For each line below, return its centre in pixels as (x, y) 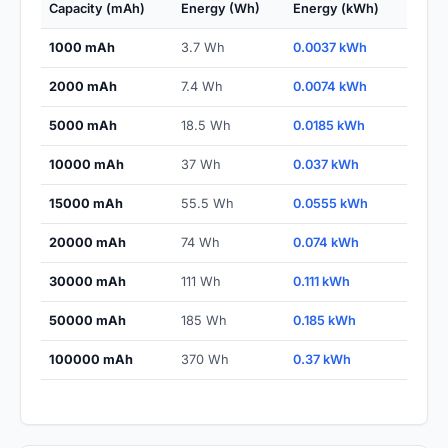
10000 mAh (86, 165)
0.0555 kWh (330, 204)
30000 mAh (87, 282)
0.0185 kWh (329, 126)
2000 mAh (83, 87)
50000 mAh (87, 321)
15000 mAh (86, 204)
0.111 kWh (321, 282)
